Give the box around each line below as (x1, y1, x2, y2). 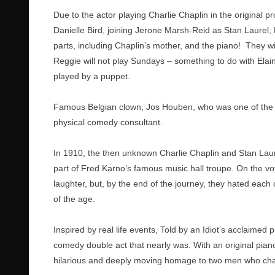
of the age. (53, 194, 95, 204)
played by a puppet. (53, 71, 130, 81)
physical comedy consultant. (53, 117, 163, 127)
